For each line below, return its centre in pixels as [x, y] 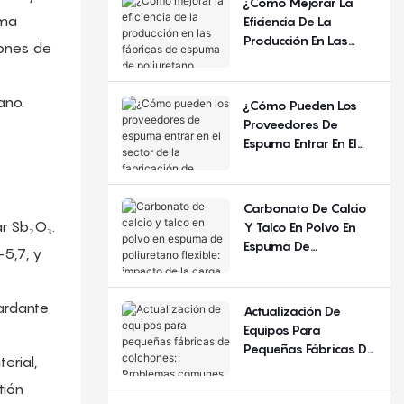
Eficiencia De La [287, 21]
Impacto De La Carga [306, 283]
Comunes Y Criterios [304, 386]
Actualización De [292, 310]
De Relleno [274, 302]
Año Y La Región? [296, 13]
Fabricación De [286, 180]
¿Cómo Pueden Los [300, 105]
